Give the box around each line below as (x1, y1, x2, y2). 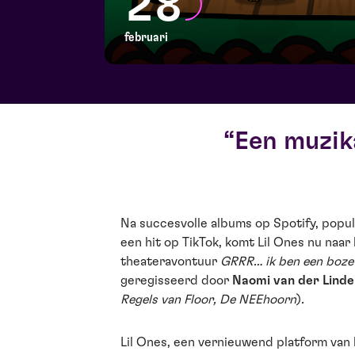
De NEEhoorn (219, 293, 296, 306)
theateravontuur (120, 255, 220, 268)
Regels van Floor (120, 293, 213, 306)
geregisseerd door (120, 274, 232, 287)
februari (124, 31, 168, 44)
